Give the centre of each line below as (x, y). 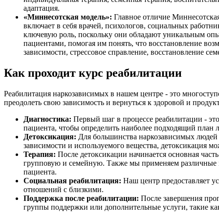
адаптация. (42, 8)
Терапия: (40, 154)
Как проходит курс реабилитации (93, 73)
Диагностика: (47, 119)
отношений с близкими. (64, 190)
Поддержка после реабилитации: (81, 198)
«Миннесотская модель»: (68, 17)
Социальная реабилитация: (72, 181)
